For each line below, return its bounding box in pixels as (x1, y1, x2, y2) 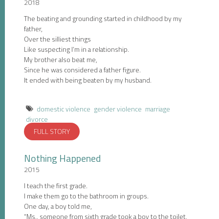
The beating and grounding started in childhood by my (24, 12, 182, 25)
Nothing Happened (24, 149, 101, 167)
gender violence (94, 103, 142, 115)
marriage (145, 103, 170, 115)
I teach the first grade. (24, 179, 88, 192)
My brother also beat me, (24, 53, 97, 66)
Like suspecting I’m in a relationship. (24, 43, 129, 56)
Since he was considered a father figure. (24, 64, 141, 76)
